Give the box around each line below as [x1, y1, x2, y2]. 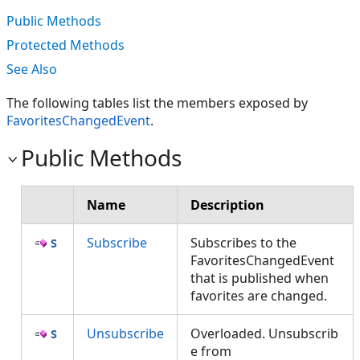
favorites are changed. [190, 287, 333, 305]
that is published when [190, 269, 329, 287]
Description [190, 196, 264, 214]
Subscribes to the [190, 234, 297, 252]
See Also [6, 60, 57, 78]
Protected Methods [6, 36, 125, 54]
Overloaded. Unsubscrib [190, 325, 338, 342]
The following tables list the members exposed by [6, 94, 308, 112]
